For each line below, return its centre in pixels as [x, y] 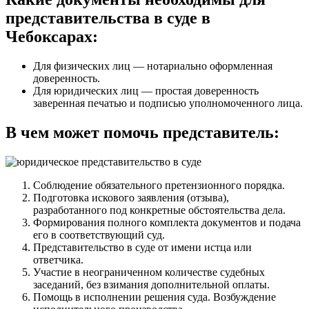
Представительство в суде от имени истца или [142, 247]
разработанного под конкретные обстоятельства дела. [159, 210]
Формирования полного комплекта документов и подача [167, 222]
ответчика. [58, 259]
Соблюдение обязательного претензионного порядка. [159, 185]
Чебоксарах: [52, 37]
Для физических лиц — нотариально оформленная [153, 66]
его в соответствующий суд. [99, 235]
